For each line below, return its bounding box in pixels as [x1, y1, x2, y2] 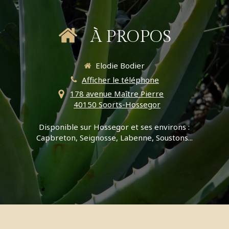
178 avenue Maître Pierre [70, 88, 164, 99]
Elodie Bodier [96, 60, 145, 71]
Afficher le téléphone [81, 74, 159, 85]
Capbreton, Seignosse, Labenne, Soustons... [36, 132, 193, 143]
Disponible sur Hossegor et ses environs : [39, 122, 190, 132]
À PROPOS [90, 27, 171, 47]
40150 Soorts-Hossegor [73, 99, 161, 109]
